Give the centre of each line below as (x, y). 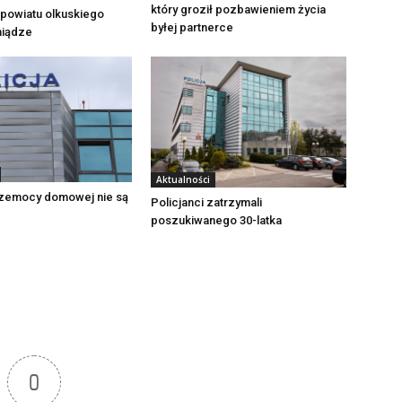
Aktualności (183, 179)
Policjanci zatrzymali (206, 202)
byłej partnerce (192, 27)
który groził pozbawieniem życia (238, 9)
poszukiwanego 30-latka (216, 220)
